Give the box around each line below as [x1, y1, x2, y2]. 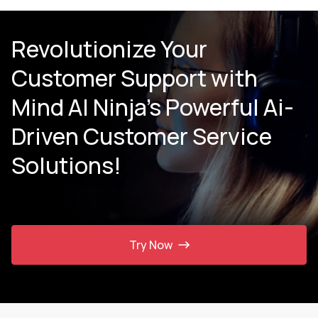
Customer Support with [11, 62, 258, 94]
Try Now [128, 236, 172, 253]
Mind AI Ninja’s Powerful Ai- [11, 92, 294, 124]
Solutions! [11, 150, 121, 182]
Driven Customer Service [11, 121, 272, 153]
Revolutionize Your [11, 33, 207, 65]
